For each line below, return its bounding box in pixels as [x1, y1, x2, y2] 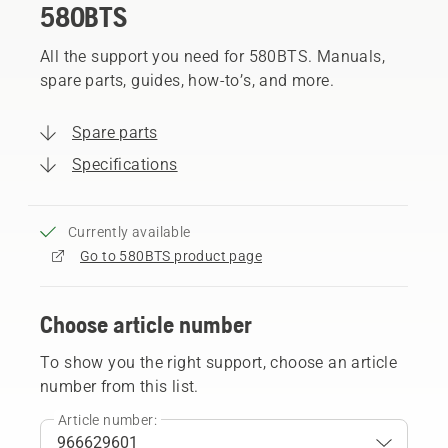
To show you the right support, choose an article [40, 352, 398, 372]
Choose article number [40, 310, 252, 338]
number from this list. [40, 376, 199, 396]
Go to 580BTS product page [80, 247, 262, 264]
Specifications [72, 154, 178, 174]
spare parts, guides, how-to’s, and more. [40, 70, 334, 90]
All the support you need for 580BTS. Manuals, [40, 46, 385, 66]
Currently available [68, 223, 191, 240]
